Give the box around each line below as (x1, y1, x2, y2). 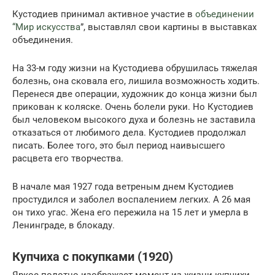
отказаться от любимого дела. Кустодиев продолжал (12, 127, 246, 139)
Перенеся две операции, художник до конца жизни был (12, 88, 257, 100)
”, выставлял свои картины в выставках (80, 21, 257, 33)
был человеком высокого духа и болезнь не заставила (12, 114, 255, 126)
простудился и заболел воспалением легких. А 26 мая (12, 194, 250, 206)
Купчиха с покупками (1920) (12, 249, 173, 264)
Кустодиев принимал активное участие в (12, 9, 195, 20)
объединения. (12, 34, 73, 46)
